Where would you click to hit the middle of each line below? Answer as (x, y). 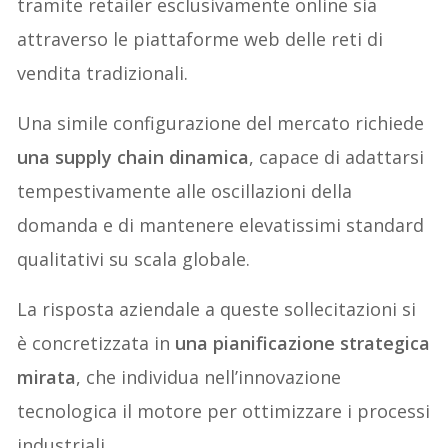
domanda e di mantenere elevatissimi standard (221, 225)
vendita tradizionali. (103, 73)
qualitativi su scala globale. (134, 259)
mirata (47, 377)
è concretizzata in (96, 343)
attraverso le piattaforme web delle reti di (200, 39)
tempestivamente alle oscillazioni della (185, 191)
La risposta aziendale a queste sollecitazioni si (217, 309)
